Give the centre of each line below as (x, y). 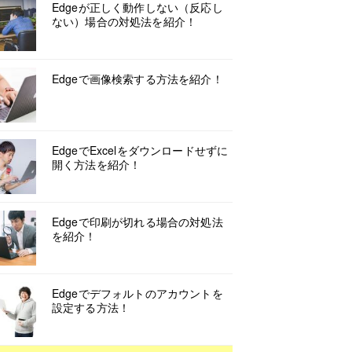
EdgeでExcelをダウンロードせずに (140, 150)
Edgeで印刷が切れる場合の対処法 (137, 222)
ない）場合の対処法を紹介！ (125, 21)
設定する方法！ (91, 307)
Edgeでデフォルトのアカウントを (137, 293)
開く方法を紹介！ (97, 164)
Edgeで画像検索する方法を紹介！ (137, 79)
